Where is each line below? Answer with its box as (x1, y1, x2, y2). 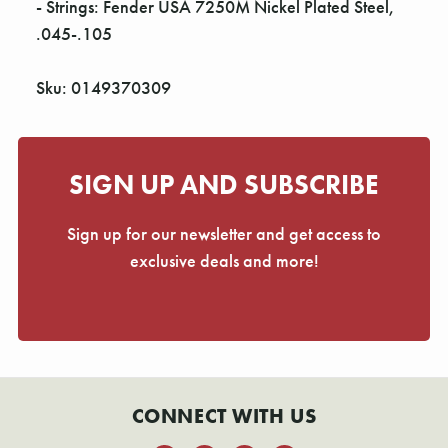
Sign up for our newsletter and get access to (67, 222, 381, 246)
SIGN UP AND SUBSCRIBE (69, 167, 379, 203)
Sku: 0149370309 (36, 76, 171, 100)
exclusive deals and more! (129, 249, 319, 273)
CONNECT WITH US (131, 404, 317, 430)
